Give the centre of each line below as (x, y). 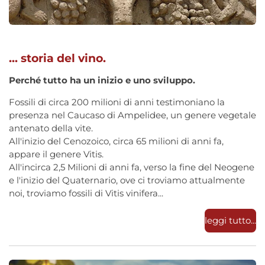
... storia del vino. (59, 58)
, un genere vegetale (211, 115)
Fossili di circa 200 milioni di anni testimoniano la (117, 102)
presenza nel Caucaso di (63, 115)
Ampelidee (142, 115)
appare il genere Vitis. (56, 154)
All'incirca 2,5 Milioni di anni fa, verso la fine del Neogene (132, 167)
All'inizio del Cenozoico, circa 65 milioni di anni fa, (116, 141)
